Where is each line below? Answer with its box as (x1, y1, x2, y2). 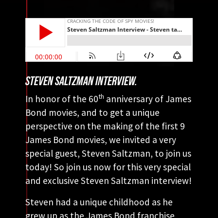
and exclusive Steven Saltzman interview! (25, 174, 192, 186)
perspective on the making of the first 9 (25, 120, 185, 132)
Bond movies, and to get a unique (25, 106, 160, 118)
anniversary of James (104, 92, 191, 105)
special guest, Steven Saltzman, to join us (25, 147, 191, 159)
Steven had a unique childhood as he (25, 196, 173, 208)
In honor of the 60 (25, 92, 98, 105)
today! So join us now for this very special (25, 161, 191, 173)
